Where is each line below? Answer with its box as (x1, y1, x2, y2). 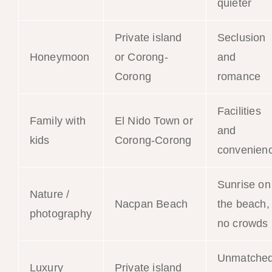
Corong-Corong (114, 134, 192, 146)
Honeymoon (29, 50, 90, 63)
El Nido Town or (114, 114, 193, 127)
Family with (29, 114, 86, 127)
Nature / (29, 188, 70, 200)
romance (217, 70, 261, 83)
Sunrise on (217, 178, 271, 191)
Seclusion (217, 31, 266, 44)
